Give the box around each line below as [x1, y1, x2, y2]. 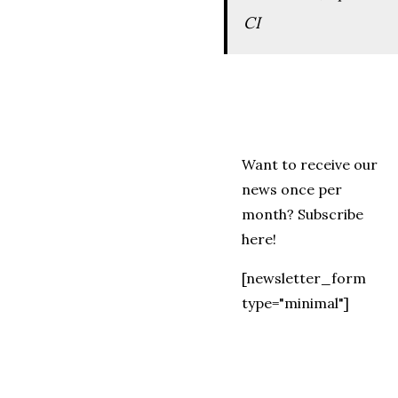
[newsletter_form [242, 268, 366, 287]
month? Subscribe [242, 204, 363, 223]
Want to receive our [242, 155, 378, 173]
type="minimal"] [242, 293, 349, 312]
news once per [242, 179, 342, 198]
